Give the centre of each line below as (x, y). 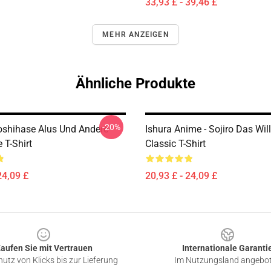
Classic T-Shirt (175, 144)
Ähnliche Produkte (135, 83)
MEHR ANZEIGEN (135, 34)
